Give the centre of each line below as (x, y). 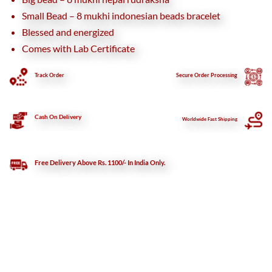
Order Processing (215, 75)
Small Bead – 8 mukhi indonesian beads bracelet (121, 16)
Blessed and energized (68, 32)
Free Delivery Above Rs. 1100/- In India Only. (100, 162)
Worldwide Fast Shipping (209, 119)
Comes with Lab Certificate (78, 48)
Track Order (50, 75)
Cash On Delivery (58, 117)
